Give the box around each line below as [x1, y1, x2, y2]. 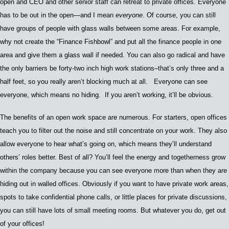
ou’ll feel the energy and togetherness [99, 153, 212, 161]
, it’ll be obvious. [165, 90, 213, 99]
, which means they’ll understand [114, 140, 212, 148]
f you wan [116, 179, 144, 188]
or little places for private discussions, [112, 193, 227, 201]
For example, [181, 24, 220, 32]
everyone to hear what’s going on [15, 140, 114, 148]
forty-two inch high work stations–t [59, 64, 160, 72]
